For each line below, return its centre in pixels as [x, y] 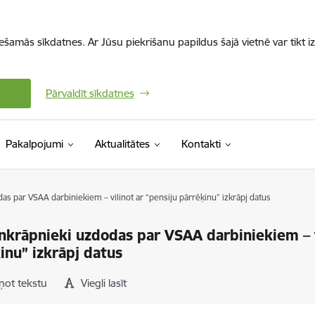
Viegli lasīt [104, 283]
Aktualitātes [122, 144]
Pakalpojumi [34, 144]
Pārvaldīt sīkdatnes [90, 93]
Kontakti [201, 144]
